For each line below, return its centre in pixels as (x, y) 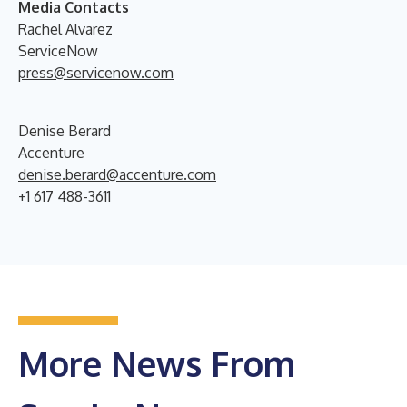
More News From (157, 363)
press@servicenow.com (96, 72)
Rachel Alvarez (65, 29)
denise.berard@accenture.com (117, 174)
